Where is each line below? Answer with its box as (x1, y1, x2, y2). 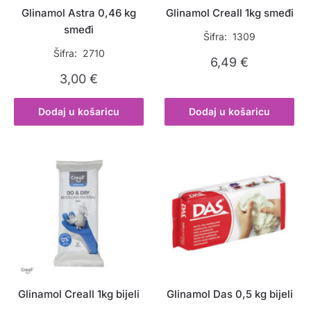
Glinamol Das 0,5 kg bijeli (166, 287, 293, 301)
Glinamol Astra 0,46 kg (22, 6, 137, 20)
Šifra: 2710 (53, 47, 105, 60)
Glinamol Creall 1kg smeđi (165, 6, 294, 20)
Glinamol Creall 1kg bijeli (18, 287, 140, 301)
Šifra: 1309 (203, 31, 256, 43)
